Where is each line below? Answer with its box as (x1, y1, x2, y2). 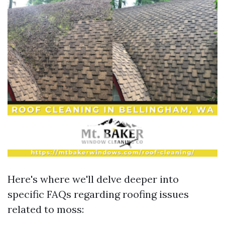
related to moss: (8, 203, 84, 215)
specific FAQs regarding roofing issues (8, 188, 189, 200)
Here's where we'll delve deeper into (8, 173, 179, 185)
